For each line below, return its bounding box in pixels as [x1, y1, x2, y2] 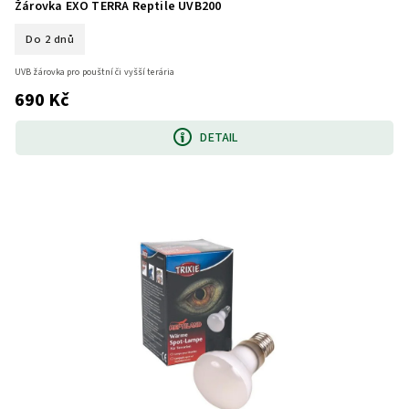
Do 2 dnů [26, 30, 74, 47]
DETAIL [200, 128, 238, 147]
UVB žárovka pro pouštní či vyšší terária [15, 66, 174, 79]
